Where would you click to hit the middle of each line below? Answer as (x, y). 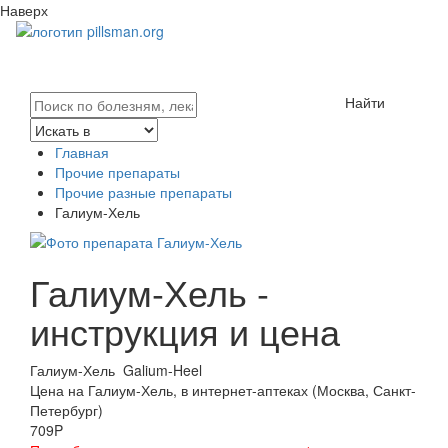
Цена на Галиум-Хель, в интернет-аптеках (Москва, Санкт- (223, 390)
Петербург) (66, 410)
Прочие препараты (117, 172)
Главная (82, 152)
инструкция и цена (185, 330)
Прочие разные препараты (143, 192)
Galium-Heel (160, 370)
